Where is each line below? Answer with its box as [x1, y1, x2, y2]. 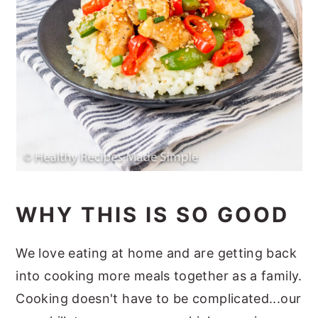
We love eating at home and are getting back [16, 245, 297, 261]
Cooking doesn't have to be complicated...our [16, 290, 302, 306]
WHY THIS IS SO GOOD [16, 202, 290, 227]
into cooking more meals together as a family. [16, 268, 302, 283]
